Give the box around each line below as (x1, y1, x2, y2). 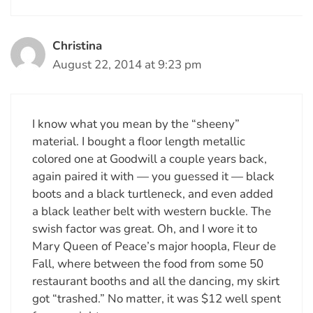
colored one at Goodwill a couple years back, (32, 150, 267, 167)
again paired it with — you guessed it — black (32, 168, 275, 184)
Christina (52, 38, 102, 54)
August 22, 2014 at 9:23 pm (52, 57, 202, 73)
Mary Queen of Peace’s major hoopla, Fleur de (32, 238, 276, 254)
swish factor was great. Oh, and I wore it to (32, 220, 257, 237)
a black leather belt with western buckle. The (32, 203, 271, 219)
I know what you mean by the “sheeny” (32, 115, 240, 132)
